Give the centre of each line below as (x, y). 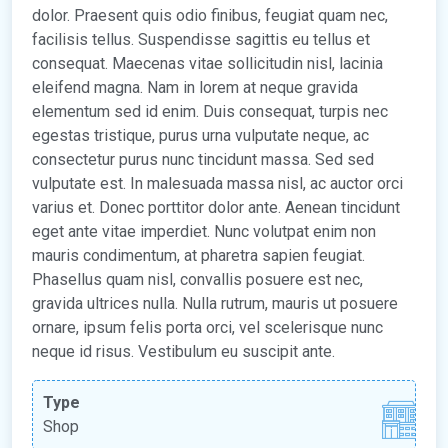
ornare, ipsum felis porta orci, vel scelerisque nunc (207, 327)
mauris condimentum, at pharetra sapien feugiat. (198, 255)
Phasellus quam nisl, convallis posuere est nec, (197, 279)
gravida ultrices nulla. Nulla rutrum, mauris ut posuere (215, 303)
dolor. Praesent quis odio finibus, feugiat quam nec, (210, 15)
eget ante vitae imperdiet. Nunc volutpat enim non (204, 231)
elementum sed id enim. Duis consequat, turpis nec (210, 111)
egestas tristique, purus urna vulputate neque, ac (200, 135)
